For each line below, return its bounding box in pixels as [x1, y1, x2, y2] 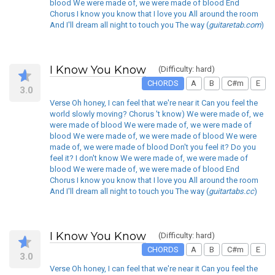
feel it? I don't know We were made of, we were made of [50, 153, 248, 163]
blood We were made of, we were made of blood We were [50, 131, 257, 141]
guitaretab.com [209, 20, 261, 30]
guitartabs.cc [209, 186, 254, 196]
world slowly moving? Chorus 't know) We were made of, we [50, 109, 263, 118]
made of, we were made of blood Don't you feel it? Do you [50, 142, 256, 152]
